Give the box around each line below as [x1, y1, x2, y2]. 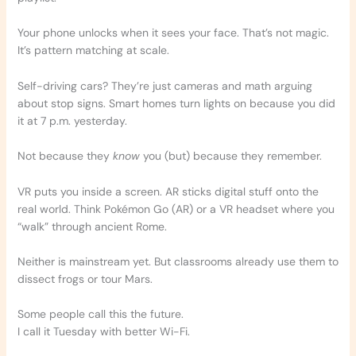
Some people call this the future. [17, 307, 184, 322]
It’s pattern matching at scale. [17, 43, 169, 58]
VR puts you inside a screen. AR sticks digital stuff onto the [17, 184, 319, 199]
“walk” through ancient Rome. [17, 219, 167, 234]
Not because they [17, 149, 113, 164]
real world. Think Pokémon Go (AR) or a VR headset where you [17, 201, 335, 216]
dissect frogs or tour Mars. [17, 272, 153, 287]
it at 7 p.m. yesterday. [17, 113, 127, 128]
